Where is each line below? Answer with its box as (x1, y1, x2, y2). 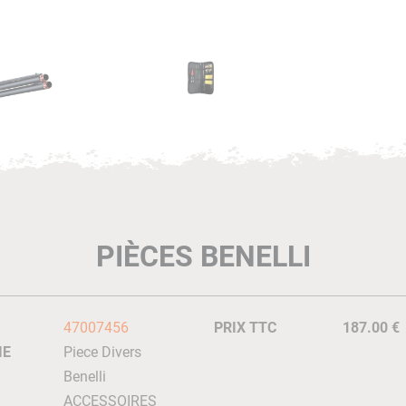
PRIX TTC (214, 319, 276, 336)
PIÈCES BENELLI (95, 239, 311, 274)
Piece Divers (63, 343, 141, 361)
